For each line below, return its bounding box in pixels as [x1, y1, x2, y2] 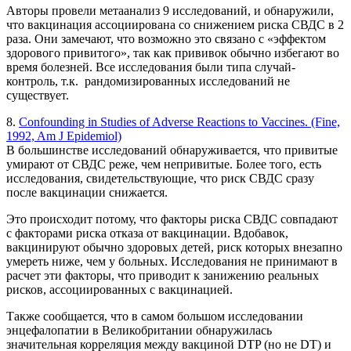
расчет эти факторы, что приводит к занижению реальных [6, 269, 319, 283]
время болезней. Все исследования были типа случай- [6, 60, 295, 74]
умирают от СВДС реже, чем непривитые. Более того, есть [6, 157, 321, 172]
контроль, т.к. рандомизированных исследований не [6, 74, 290, 89]
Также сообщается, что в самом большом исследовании [6, 309, 303, 324]
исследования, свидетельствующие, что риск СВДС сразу [6, 172, 314, 186]
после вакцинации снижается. [6, 186, 168, 200]
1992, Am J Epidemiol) [6, 129, 121, 143]
